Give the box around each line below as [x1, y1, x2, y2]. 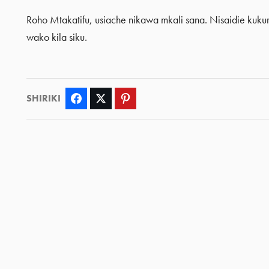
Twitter [111, 93, 133, 104]
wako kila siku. [26, 31, 87, 44]
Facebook [86, 93, 118, 104]
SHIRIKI [26, 92, 61, 105]
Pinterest [136, 93, 163, 104]
